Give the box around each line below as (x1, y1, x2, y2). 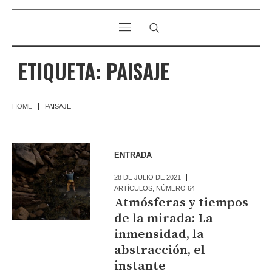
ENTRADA (114, 150, 152, 160)
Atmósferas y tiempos (114, 194, 249, 211)
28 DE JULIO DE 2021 (114, 173, 182, 181)
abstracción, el (114, 242, 206, 258)
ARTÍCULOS (114, 184, 153, 192)
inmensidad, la (114, 226, 205, 242)
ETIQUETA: (18, 55, 106, 86)
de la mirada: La (114, 210, 214, 226)
